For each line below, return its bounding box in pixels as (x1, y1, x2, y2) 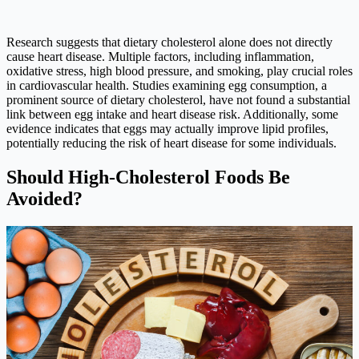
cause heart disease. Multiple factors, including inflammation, (6, 50, 314, 64)
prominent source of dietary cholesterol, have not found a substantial (6, 93, 350, 107)
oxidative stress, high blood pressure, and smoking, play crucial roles (6, 64, 353, 79)
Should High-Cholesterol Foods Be (6, 167, 290, 188)
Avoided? (6, 188, 83, 210)
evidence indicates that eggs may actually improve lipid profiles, (6, 122, 329, 136)
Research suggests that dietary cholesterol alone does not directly (6, 35, 333, 50)
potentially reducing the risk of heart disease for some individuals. (6, 136, 337, 151)
